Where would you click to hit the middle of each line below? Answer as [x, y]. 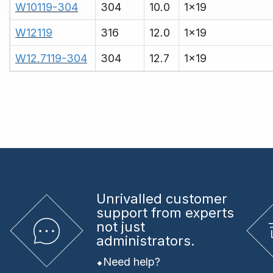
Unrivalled [131, 199]
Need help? [131, 262]
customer [196, 199]
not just [120, 227]
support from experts [165, 213]
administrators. [145, 241]
